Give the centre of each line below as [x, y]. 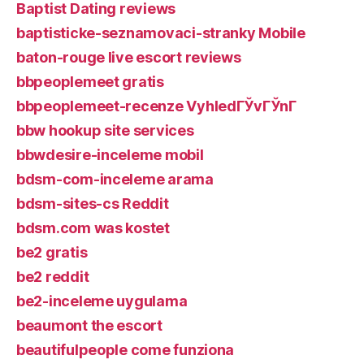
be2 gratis [52, 252]
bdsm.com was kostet [93, 227]
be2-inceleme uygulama [102, 301]
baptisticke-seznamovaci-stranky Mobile [161, 32]
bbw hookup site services [105, 130]
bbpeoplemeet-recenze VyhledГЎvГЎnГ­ [156, 106]
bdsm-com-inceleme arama [115, 179]
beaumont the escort [89, 325]
